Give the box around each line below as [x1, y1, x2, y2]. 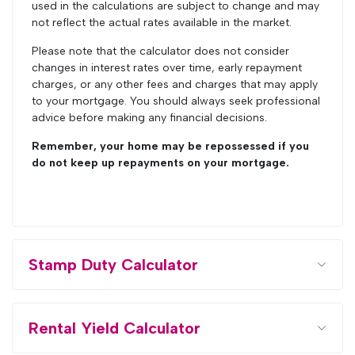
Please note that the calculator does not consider [32, 44, 289, 58]
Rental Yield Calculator [29, 319, 200, 338]
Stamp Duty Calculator [29, 255, 198, 274]
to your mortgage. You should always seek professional [32, 94, 320, 108]
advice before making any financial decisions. [32, 111, 267, 124]
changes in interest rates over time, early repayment [32, 61, 302, 74]
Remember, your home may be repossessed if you [32, 139, 309, 153]
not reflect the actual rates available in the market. [32, 16, 292, 29]
